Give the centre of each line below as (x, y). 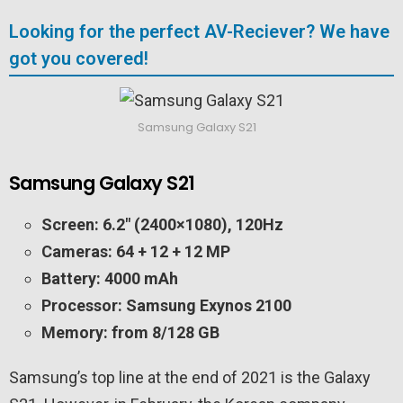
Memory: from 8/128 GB (130, 333)
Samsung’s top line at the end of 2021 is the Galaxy (190, 378)
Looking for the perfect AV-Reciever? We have (199, 32)
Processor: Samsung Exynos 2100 (166, 306)
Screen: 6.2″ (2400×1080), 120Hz (162, 225)
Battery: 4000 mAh (110, 279)
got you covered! (79, 59)
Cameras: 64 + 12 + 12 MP (136, 252)
